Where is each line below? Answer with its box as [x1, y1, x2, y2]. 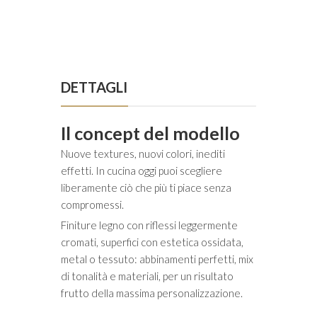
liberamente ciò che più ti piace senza [61, 181, 231, 195]
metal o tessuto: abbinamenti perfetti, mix [61, 253, 253, 266]
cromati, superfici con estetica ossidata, [61, 236, 243, 249]
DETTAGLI [61, 79, 127, 96]
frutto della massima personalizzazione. [61, 287, 243, 300]
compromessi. [61, 198, 124, 212]
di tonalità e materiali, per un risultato [61, 270, 234, 283]
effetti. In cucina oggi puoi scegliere [61, 164, 222, 178]
